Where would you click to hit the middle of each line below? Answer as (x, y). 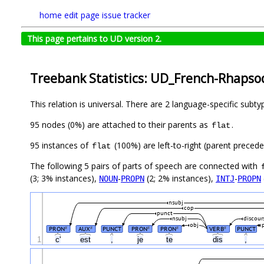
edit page (82, 15)
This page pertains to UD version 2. (94, 39)
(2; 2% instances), (180, 179)
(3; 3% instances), (65, 179)
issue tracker (126, 15)
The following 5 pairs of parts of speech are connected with (145, 166)
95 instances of (60, 146)
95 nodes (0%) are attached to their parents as (120, 125)
